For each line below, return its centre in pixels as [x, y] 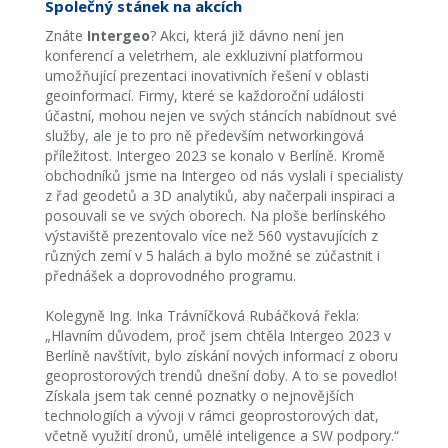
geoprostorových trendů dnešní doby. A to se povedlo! [220, 375]
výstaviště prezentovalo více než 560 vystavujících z [211, 235]
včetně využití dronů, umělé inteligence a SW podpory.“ [221, 435]
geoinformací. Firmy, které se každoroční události [204, 95]
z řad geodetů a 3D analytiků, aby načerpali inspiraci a [219, 195]
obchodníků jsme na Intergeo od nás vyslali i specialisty [223, 175]
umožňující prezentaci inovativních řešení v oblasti [206, 75]
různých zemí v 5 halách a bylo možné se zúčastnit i [212, 255]
